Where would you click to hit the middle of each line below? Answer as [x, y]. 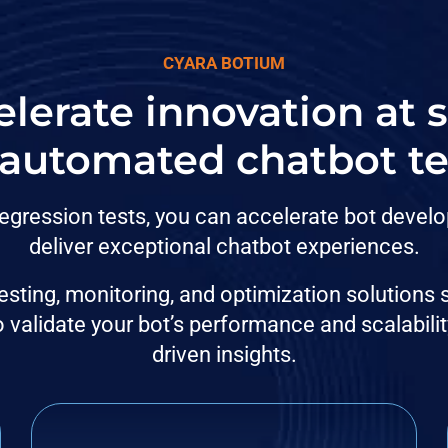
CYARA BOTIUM [224, 63]
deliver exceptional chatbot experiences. [224, 246]
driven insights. [224, 354]
